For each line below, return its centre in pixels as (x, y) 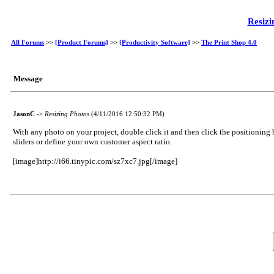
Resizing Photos (68, 114)
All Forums (28, 42)
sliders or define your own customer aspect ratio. (92, 142)
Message (28, 79)
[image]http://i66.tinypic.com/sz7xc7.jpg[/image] (95, 161)
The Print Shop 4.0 (229, 42)
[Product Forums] (82, 42)
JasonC (24, 114)
